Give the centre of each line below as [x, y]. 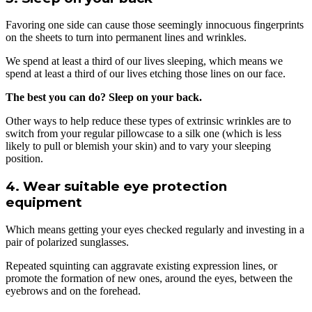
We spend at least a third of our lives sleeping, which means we [144, 61]
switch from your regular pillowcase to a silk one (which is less [143, 134]
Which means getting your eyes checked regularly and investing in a [155, 229]
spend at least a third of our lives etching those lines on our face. [146, 74]
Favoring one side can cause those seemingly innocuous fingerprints [155, 25]
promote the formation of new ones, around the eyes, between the [149, 278]
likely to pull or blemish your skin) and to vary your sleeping [138, 146]
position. [24, 159]
